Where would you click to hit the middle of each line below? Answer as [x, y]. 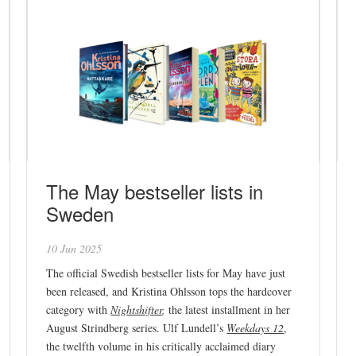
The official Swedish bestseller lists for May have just [166, 273]
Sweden [80, 213]
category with [79, 309]
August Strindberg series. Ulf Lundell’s [135, 327]
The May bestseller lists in [155, 191]
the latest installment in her [230, 309]
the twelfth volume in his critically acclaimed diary [161, 346]
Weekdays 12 [255, 327]
